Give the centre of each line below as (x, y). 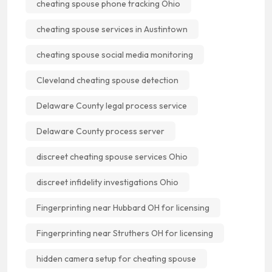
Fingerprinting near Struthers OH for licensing (125, 233)
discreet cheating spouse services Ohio (112, 156)
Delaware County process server (100, 131)
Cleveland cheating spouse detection (107, 80)
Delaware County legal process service (112, 105)
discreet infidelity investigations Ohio (107, 182)
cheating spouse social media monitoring (115, 54)
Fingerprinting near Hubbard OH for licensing (123, 207)
